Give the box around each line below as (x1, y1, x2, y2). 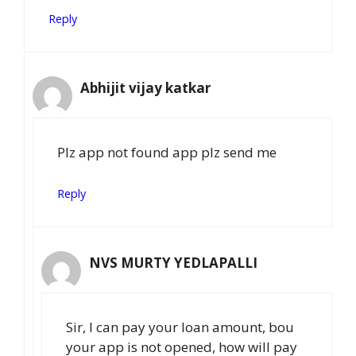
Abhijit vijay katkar (80, 78, 211, 97)
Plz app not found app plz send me (57, 143, 277, 162)
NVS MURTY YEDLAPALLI (89, 253, 257, 272)
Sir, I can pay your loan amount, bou (66, 318, 294, 337)
